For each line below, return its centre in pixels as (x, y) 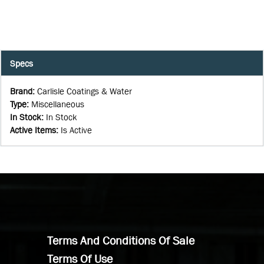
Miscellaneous (58, 104)
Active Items (33, 130)
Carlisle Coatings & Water (85, 91)
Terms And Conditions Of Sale (121, 241)
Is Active (76, 130)
